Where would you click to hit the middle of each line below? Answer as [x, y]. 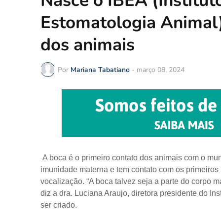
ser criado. [59, 205]
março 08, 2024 [161, 70]
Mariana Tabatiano [100, 70]
